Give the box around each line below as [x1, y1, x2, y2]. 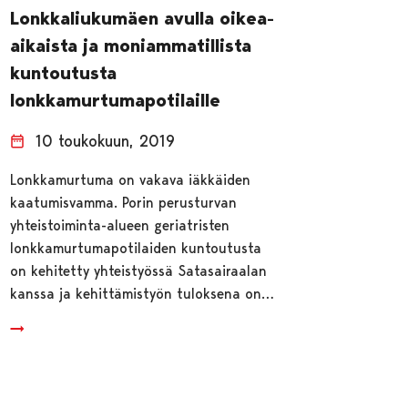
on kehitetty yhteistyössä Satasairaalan [10, 262, 268, 280]
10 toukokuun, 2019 [36, 131, 176, 151]
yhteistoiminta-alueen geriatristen [10, 217, 230, 235]
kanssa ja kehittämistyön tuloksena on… [10, 285, 275, 303]
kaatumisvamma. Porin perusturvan [10, 194, 238, 212]
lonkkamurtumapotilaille [10, 89, 221, 112]
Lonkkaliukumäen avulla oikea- [10, 7, 275, 30]
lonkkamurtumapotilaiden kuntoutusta [10, 240, 262, 258]
